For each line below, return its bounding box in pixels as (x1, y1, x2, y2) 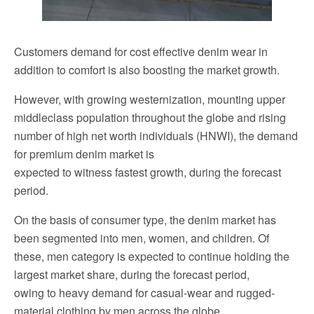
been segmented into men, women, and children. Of (14, 229, 269, 246)
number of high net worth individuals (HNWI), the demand (14, 127, 298, 144)
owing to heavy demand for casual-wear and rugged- (14, 284, 275, 301)
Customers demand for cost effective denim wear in (14, 43, 268, 60)
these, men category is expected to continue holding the (14, 247, 289, 264)
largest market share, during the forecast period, (14, 266, 250, 282)
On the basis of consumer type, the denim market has (14, 211, 276, 228)
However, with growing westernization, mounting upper (14, 90, 285, 107)
